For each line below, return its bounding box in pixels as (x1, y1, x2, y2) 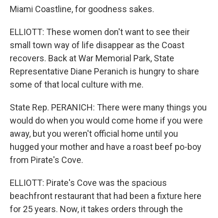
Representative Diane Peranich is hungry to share (10, 66, 199, 76)
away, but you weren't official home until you (10, 128, 178, 139)
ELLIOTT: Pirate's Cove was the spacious (10, 178, 167, 188)
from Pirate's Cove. (10, 155, 83, 165)
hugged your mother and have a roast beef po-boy (10, 142, 201, 152)
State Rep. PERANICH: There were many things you (10, 102, 207, 112)
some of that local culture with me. (10, 79, 144, 90)
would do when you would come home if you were (10, 115, 203, 126)
